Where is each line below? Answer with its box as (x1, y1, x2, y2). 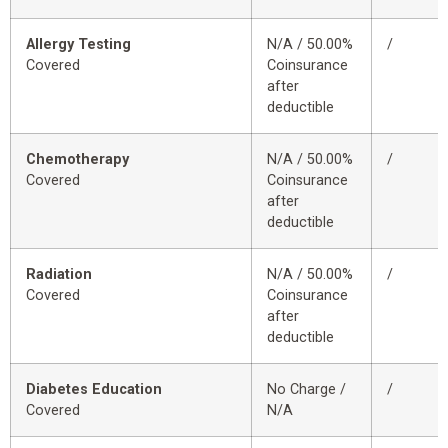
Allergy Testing (26, 35, 131, 53)
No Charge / (267, 380, 346, 398)
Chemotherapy (26, 150, 129, 168)
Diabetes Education (26, 380, 162, 398)
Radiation (26, 265, 92, 283)
